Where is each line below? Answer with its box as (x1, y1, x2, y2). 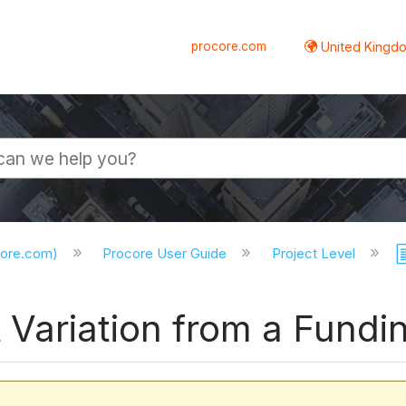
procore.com (191, 38, 267, 53)
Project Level (272, 245, 360, 263)
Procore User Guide (102, 245, 231, 263)
